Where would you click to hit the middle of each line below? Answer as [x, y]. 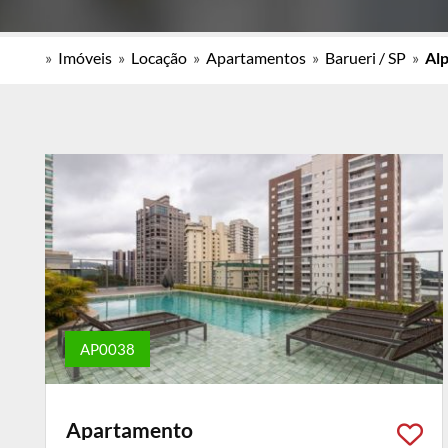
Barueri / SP [365, 57]
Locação [159, 57]
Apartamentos [256, 57]
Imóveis [85, 57]
